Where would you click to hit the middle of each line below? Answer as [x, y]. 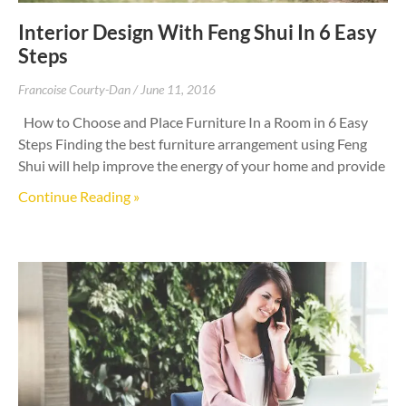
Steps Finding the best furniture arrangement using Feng [193, 143]
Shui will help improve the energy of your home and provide [202, 165]
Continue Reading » [79, 196]
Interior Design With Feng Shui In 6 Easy [198, 32]
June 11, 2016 [178, 89]
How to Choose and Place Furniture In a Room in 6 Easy [193, 121]
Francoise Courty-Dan [76, 89]
